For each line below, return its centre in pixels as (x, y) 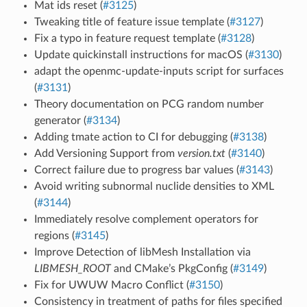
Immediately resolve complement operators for (146, 219)
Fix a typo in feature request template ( (127, 38)
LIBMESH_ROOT (72, 268)
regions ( (54, 235)
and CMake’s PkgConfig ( (172, 268)
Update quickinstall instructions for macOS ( (141, 54)
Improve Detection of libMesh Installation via (142, 252)
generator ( (60, 120)
